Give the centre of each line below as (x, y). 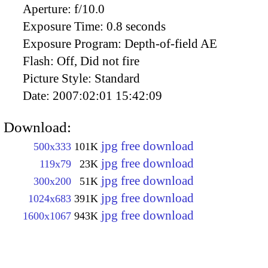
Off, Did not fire (98, 61)
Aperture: (48, 9)
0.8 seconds (136, 26)
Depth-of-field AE (171, 43)
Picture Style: (59, 78)
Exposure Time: (65, 26)
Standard (117, 78)
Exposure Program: (74, 43)
